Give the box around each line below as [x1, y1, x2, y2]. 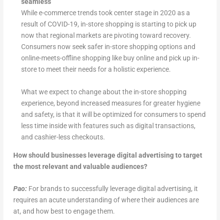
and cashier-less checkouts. [21, 133, 105, 141]
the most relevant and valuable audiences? [13, 162, 147, 170]
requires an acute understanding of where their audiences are [13, 196, 199, 204]
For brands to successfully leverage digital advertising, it [28, 185, 198, 193]
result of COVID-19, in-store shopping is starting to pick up [21, 20, 196, 28]
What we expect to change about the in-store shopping [21, 87, 187, 96]
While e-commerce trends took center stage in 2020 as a [21, 8, 190, 17]
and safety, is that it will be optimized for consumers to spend [21, 110, 206, 118]
